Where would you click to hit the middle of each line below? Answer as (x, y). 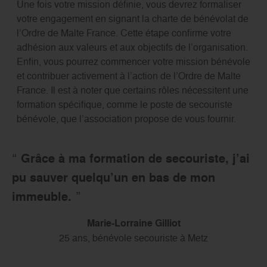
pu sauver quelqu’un (72, 178)
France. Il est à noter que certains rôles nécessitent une (132, 90)
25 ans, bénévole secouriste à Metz (133, 238)
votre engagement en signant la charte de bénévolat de (132, 19)
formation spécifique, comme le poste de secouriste (124, 105)
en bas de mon (173, 178)
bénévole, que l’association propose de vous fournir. (126, 119)
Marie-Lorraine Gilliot (133, 223)
